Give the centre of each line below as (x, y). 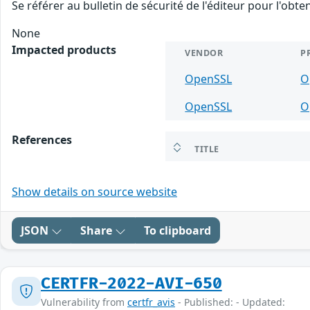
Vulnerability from (84, 302)
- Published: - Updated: (230, 302)
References (42, 139)
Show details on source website (94, 191)
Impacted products (64, 49)
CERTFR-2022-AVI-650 (131, 283)
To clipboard (177, 230)
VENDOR (204, 53)
